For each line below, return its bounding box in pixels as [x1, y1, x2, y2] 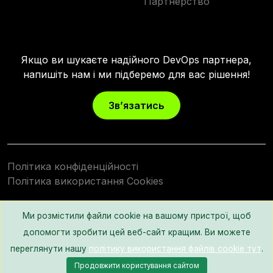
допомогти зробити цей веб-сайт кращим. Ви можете [23, 227, 250, 237]
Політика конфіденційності [7, 160, 138, 172]
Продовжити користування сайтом [74, 261, 199, 270]
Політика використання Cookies [7, 174, 163, 187]
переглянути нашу [10, 243, 89, 253]
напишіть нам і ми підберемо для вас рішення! [23, 68, 250, 80]
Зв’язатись [108, 99, 165, 112]
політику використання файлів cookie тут [88, 243, 261, 253]
